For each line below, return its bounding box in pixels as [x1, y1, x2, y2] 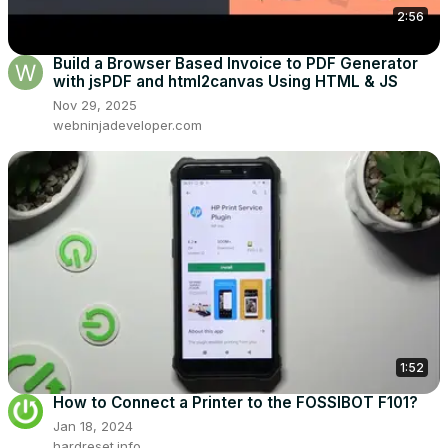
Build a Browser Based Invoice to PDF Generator [53, 54, 418, 74]
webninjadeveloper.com [53, 117, 202, 134]
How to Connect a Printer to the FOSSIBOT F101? [53, 393, 418, 413]
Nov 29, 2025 [53, 97, 137, 114]
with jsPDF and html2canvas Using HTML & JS [53, 72, 398, 92]
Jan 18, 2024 [53, 418, 133, 435]
